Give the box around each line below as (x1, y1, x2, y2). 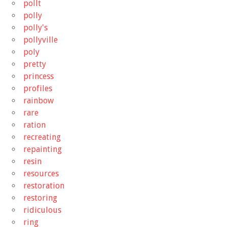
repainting (23, 144, 62, 154)
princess (23, 71, 54, 81)
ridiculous (23, 205, 61, 215)
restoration (23, 180, 64, 191)
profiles (23, 83, 52, 93)
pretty (23, 59, 46, 69)
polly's (23, 22, 48, 32)
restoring (23, 193, 57, 203)
